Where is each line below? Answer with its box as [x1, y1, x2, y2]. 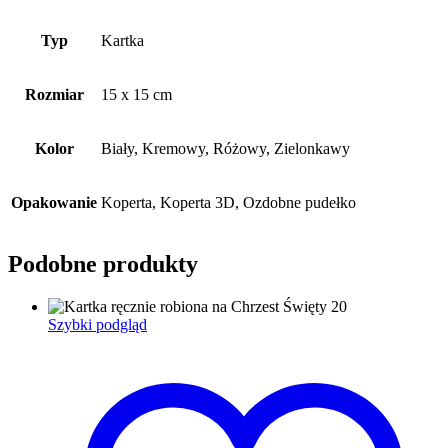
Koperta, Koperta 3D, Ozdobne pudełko [101, 194, 356, 212]
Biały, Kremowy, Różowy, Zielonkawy [101, 140, 350, 158]
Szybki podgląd [48, 316, 147, 334]
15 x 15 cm [101, 86, 172, 104]
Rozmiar [24, 86, 84, 104]
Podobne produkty [8, 251, 198, 278]
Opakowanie [11, 194, 97, 212]
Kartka [101, 32, 144, 50]
